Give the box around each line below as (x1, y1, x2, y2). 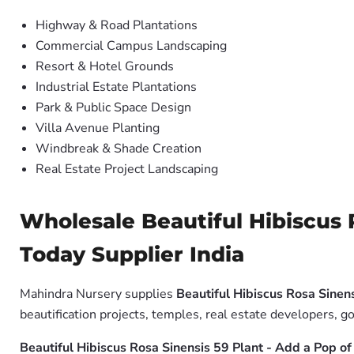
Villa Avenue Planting (36, 119, 160, 137)
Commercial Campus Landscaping (36, 37, 227, 55)
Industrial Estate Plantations (36, 78, 197, 96)
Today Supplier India (20, 242, 244, 267)
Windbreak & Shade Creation (36, 140, 201, 157)
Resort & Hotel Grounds (36, 58, 174, 75)
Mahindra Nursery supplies (20, 285, 176, 303)
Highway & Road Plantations (36, 17, 198, 34)
